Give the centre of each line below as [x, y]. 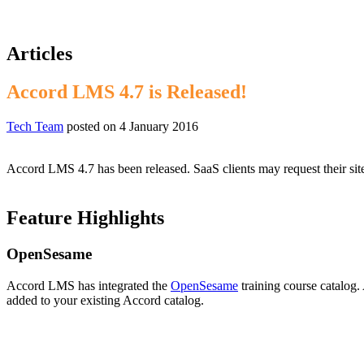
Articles [39, 54]
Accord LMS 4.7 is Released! [127, 92]
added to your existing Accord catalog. [105, 300]
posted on [91, 126]
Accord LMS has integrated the [89, 285]
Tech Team [35, 126]
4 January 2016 [159, 126]
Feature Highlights [85, 217]
